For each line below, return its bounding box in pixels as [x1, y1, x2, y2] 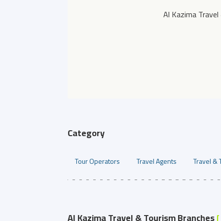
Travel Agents [137, 156, 177, 166]
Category [68, 125, 105, 141]
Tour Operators [75, 156, 120, 166]
